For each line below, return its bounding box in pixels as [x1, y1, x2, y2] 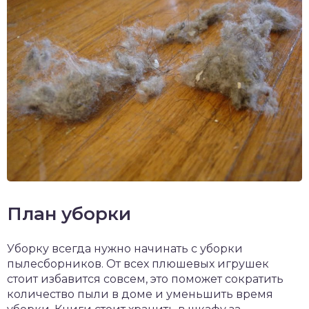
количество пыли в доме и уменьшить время [7, 287, 273, 301]
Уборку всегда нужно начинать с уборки [7, 241, 243, 255]
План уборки [7, 202, 131, 225]
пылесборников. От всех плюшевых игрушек [7, 257, 269, 270]
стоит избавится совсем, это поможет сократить [7, 272, 283, 286]
